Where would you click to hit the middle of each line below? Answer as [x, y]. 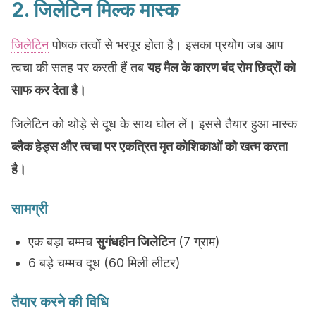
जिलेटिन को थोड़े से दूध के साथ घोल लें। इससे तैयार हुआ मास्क [154, 124]
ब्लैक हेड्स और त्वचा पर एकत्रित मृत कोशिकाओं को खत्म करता [150, 146]
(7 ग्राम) [197, 242]
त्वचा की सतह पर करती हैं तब [79, 67]
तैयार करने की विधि [60, 302]
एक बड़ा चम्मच [62, 242]
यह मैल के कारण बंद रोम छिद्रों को [221, 67]
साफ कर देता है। [49, 90]
